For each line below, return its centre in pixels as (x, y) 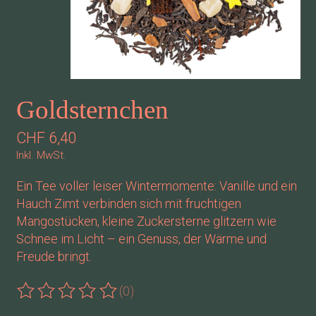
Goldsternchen (92, 110)
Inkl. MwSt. (41, 155)
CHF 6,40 (46, 138)
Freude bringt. (54, 257)
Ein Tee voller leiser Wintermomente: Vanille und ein (156, 186)
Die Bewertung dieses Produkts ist (112, 298)
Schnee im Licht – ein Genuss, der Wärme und (141, 239)
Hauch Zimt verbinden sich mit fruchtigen (128, 204)
